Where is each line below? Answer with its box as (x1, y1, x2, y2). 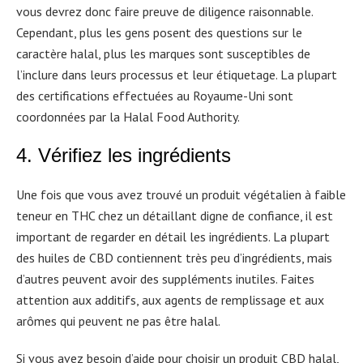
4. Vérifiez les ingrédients (16, 144, 231, 166)
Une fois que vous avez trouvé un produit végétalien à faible (16, 186, 346, 203)
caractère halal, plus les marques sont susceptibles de (16, 45, 310, 62)
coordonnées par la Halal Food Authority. (16, 109, 240, 125)
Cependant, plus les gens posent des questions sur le (16, 24, 302, 41)
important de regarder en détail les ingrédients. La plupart (16, 228, 330, 245)
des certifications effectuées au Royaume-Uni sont (16, 88, 293, 104)
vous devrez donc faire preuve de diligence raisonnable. (16, 3, 313, 19)
